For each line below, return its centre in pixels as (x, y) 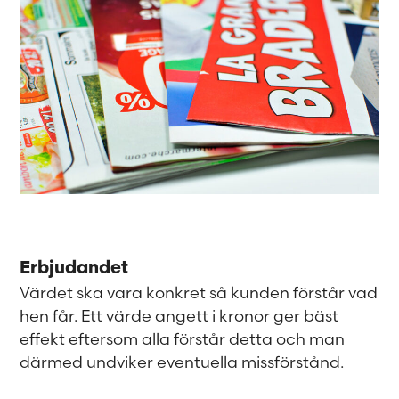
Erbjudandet (74, 269)
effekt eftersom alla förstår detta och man (183, 338)
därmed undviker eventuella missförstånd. (182, 362)
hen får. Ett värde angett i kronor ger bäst (179, 315)
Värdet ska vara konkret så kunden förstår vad (199, 292)
